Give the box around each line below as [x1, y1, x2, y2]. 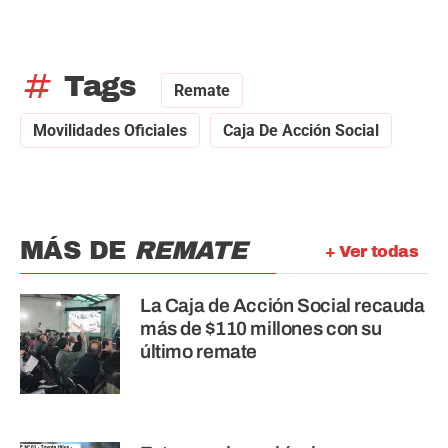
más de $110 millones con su [140, 318, 382, 340]
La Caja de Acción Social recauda [140, 295, 425, 317]
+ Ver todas [324, 243, 418, 261]
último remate [140, 341, 258, 363]
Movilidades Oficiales [33, 121, 187, 141]
